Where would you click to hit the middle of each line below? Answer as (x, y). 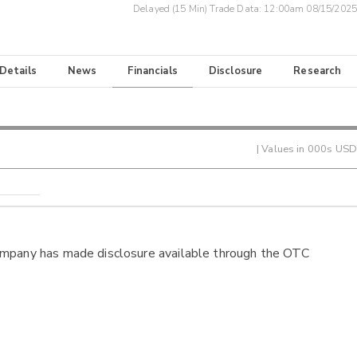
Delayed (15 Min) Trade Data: (198, 9)
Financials (153, 71)
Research (318, 71)
